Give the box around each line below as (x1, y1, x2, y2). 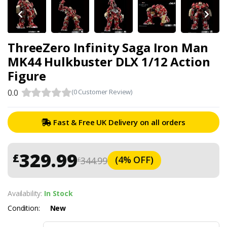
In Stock (44, 188, 73, 199)
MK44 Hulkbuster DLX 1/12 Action (8, 53, 210, 70)
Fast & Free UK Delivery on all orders (51, 117, 185, 128)
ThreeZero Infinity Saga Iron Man (8, 39, 208, 56)
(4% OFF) (115, 154, 154, 166)
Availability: (8, 188, 44, 199)
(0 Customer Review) (71, 87, 133, 97)
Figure (8, 67, 47, 85)
